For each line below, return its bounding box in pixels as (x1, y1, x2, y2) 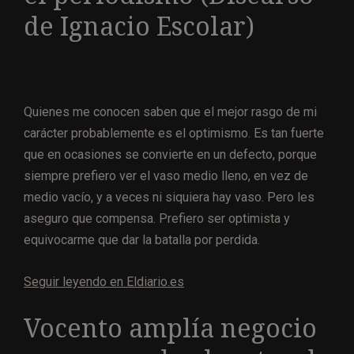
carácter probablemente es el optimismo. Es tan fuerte (24, 126, 324, 141)
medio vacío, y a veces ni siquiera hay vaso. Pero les (24, 190, 314, 205)
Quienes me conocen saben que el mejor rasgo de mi (24, 104, 317, 120)
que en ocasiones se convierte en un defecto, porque (24, 147, 317, 163)
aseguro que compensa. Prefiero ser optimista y (24, 211, 290, 227)
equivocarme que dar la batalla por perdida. (24, 232, 260, 248)
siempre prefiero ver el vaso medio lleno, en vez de (24, 168, 308, 184)
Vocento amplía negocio (24, 314, 317, 345)
